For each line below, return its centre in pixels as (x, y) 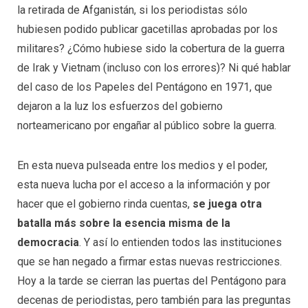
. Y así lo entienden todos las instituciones (180, 243)
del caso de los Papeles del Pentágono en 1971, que (145, 87)
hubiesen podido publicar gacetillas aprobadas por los (147, 30)
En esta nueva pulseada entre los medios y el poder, (142, 166)
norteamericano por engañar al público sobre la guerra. (147, 126)
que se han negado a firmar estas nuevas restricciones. (150, 262)
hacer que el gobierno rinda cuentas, (105, 204)
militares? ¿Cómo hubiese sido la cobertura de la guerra (151, 49)
